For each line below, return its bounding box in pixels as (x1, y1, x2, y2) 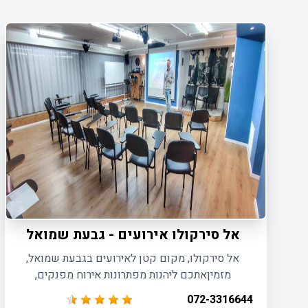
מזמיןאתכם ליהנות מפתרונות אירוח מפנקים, (34, 267, 231, 283)
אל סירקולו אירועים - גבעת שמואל (25, 225, 240, 245)
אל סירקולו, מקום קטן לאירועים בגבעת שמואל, (26, 250, 240, 267)
